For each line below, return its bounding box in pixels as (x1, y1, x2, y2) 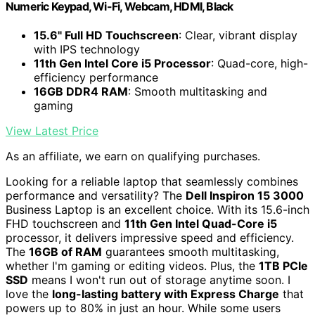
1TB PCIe (259, 259, 308, 274)
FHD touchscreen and (6, 217, 124, 231)
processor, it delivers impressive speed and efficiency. (6, 231, 294, 245)
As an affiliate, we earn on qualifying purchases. (6, 149, 260, 164)
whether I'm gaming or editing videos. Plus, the (6, 259, 259, 274)
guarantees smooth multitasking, (102, 245, 279, 259)
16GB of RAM (29, 245, 102, 259)
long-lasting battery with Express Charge (52, 287, 279, 302)
